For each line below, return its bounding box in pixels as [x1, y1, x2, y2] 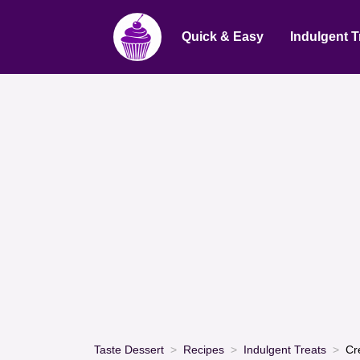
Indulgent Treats [243, 342, 326, 356]
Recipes [183, 342, 224, 356]
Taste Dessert [94, 342, 164, 356]
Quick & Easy [181, 30, 264, 43]
